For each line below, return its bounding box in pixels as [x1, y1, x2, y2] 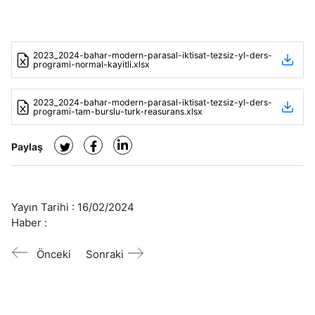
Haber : [11, 216, 47, 229]
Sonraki [86, 247, 124, 261]
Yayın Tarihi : [11, 200, 77, 214]
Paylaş [11, 141, 43, 153]
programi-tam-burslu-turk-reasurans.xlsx [33, 106, 202, 117]
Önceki [37, 247, 72, 261]
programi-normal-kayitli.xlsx [33, 59, 150, 70]
